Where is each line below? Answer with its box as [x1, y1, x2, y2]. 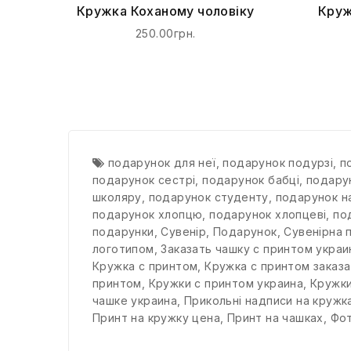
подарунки [92, 224, 154, 238]
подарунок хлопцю [92, 207, 203, 221]
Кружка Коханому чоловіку [76, 2, 255, 19]
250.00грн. [135, 26, 196, 40]
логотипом [92, 241, 154, 255]
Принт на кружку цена [92, 310, 220, 324]
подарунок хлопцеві [209, 207, 327, 221]
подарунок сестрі [92, 172, 196, 186]
